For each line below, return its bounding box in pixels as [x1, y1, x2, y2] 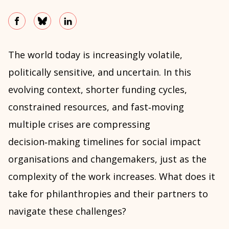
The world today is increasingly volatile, [8, 49, 182, 61]
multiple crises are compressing [8, 118, 150, 130]
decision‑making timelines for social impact [8, 135, 201, 148]
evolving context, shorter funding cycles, [8, 83, 187, 96]
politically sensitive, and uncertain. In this [8, 66, 191, 78]
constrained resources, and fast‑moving [8, 101, 184, 113]
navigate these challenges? [8, 205, 126, 217]
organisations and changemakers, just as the [8, 153, 207, 165]
